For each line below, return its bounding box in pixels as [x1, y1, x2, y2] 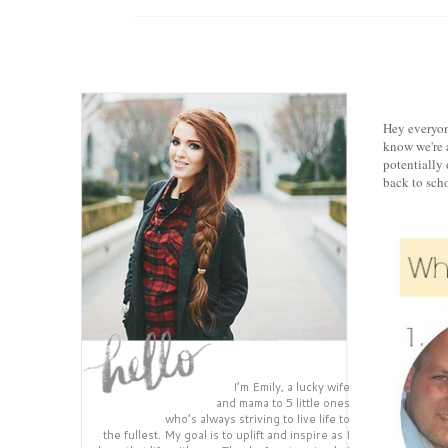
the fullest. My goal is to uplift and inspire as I [103, 426, 350, 443]
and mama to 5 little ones [216, 394, 350, 411]
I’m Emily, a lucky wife [233, 378, 350, 395]
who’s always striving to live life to [165, 410, 350, 427]
